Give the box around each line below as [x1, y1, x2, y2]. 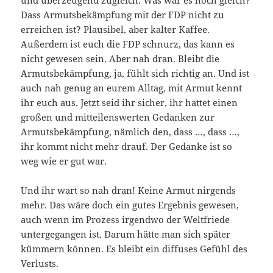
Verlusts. [21, 257, 59, 269]
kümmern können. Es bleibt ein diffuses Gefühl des [21, 242, 248, 255]
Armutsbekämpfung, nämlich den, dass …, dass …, [21, 125, 240, 138]
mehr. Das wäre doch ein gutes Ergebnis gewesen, [21, 198, 239, 211]
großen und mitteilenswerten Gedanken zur [21, 110, 215, 123]
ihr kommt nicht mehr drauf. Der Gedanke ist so [21, 140, 233, 152]
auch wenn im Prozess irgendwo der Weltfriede [21, 213, 230, 225]
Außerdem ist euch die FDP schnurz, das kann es [21, 37, 235, 50]
